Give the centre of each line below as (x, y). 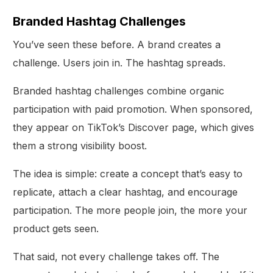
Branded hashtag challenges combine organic (119, 91)
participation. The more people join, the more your (130, 211)
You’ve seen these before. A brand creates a (117, 45)
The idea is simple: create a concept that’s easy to (128, 174)
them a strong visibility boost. (80, 146)
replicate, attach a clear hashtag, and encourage (126, 192)
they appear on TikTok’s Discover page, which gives (134, 128)
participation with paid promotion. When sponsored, (133, 109)
